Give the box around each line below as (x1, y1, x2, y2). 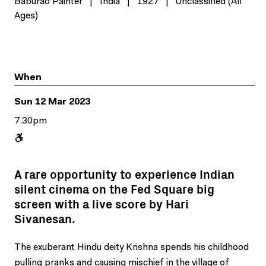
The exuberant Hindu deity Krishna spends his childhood (14, 243, 249, 252)
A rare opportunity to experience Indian (14, 165, 235, 182)
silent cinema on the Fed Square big (14, 180, 214, 197)
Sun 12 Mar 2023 (14, 97, 90, 107)
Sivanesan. (14, 210, 75, 227)
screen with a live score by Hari (14, 195, 189, 212)
